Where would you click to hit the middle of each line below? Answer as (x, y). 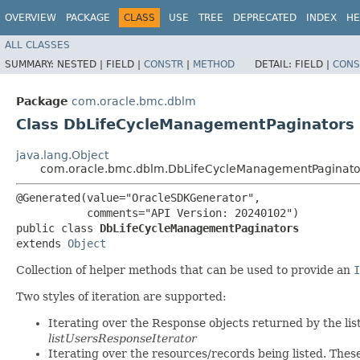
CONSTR (164, 64)
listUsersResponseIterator (123, 338)
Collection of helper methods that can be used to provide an (185, 270)
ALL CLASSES (37, 45)
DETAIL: (275, 64)
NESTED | (82, 64)
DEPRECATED (265, 18)
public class (58, 228)
